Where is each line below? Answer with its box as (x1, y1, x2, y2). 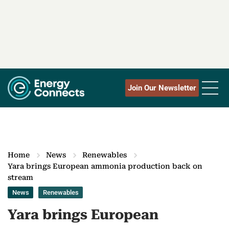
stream (8, 173, 33, 182)
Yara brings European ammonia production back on (8, 162, 202, 171)
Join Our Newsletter (128, 83, 196, 93)
